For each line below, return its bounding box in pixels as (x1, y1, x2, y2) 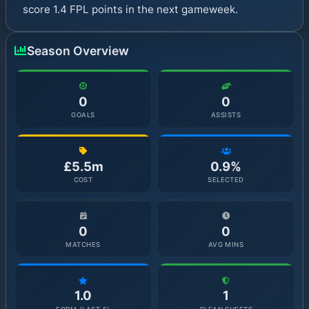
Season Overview (27, 43, 129, 59)
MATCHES (66, 240, 101, 248)
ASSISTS (210, 111, 241, 119)
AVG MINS (208, 240, 244, 248)
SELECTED (208, 176, 244, 184)
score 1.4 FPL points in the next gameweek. (23, 3, 238, 17)
